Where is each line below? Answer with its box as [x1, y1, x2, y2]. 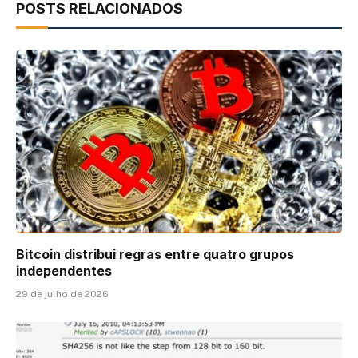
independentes [16, 262, 112, 279]
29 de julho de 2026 [16, 288, 109, 300]
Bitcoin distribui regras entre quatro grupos [16, 245, 294, 262]
